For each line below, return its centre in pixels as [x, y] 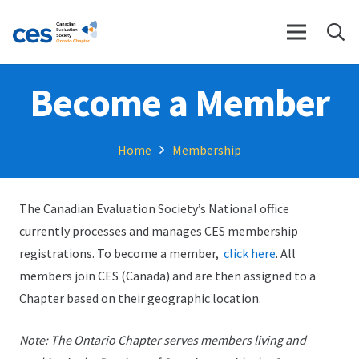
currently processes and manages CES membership [159, 231]
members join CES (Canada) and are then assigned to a [167, 276]
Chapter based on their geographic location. [140, 298]
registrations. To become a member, [121, 253]
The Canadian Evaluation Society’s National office [154, 208]
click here [250, 253]
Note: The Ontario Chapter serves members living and [163, 340]
